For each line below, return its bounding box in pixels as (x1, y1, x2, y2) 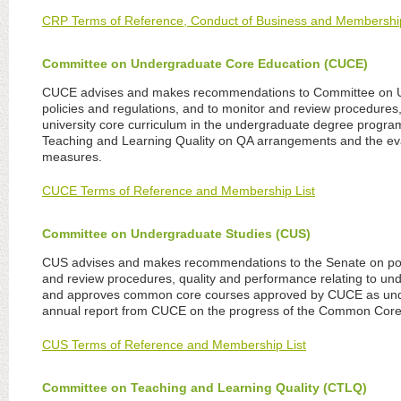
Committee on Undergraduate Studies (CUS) (42, 226, 311, 241)
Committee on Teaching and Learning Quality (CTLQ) (42, 380, 367, 395)
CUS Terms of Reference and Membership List (42, 337, 306, 352)
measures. (42, 149, 102, 164)
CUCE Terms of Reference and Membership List (42, 183, 315, 198)
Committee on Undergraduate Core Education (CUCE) (42, 55, 368, 71)
